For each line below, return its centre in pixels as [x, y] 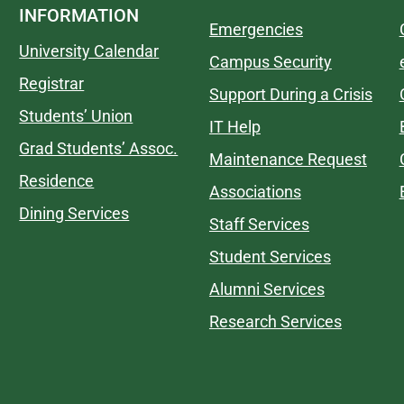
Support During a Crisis [290, 94]
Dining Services [74, 213]
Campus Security [270, 62]
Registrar [52, 83]
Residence [57, 181]
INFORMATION [79, 15]
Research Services [275, 321]
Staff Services [259, 224]
